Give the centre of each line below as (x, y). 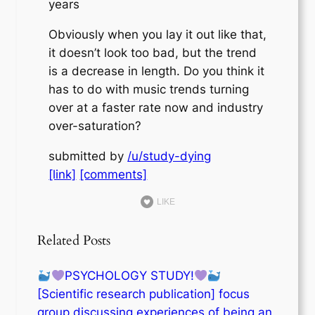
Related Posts (74, 241)
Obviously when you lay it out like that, (158, 34)
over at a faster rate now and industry (156, 107)
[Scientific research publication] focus (144, 294)
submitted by (88, 156)
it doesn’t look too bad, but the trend (153, 52)
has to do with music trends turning (149, 89)
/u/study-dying (169, 156)
